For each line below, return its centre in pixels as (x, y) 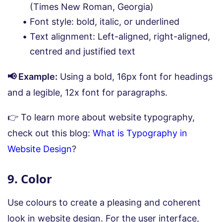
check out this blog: (50, 133)
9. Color (30, 178)
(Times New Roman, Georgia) (92, 6)
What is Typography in (140, 133)
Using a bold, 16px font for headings (135, 76)
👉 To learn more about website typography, (101, 117)
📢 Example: (32, 76)
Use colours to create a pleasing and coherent (104, 202)
